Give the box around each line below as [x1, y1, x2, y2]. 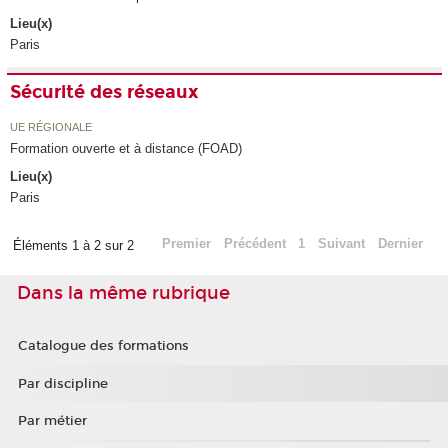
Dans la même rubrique [17, 282, 230, 305]
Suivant [318, 236, 366, 252]
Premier [161, 236, 211, 252]
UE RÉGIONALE [10, 120, 93, 133]
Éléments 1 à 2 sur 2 [12, 238, 138, 254]
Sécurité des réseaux [10, 81, 200, 104]
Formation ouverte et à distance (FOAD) [10, 140, 243, 156]
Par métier [17, 413, 87, 430]
